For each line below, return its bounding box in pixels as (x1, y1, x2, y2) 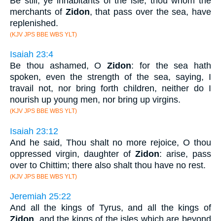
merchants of (10, 6, 66, 17)
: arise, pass (159, 148, 211, 159)
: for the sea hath (131, 61, 211, 71)
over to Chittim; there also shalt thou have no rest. (10, 160, 206, 170)
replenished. (10, 18, 58, 28)
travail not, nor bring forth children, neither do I (10, 83, 211, 94)
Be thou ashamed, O (10, 61, 107, 71)
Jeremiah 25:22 (10, 191, 71, 202)
